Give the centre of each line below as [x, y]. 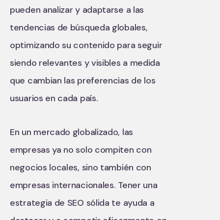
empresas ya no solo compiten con [81, 150]
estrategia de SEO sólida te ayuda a [82, 203]
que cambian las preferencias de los [83, 80]
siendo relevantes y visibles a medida [85, 63]
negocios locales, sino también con [81, 167]
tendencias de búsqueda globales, [79, 27]
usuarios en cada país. [54, 98]
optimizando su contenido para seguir [86, 45]
